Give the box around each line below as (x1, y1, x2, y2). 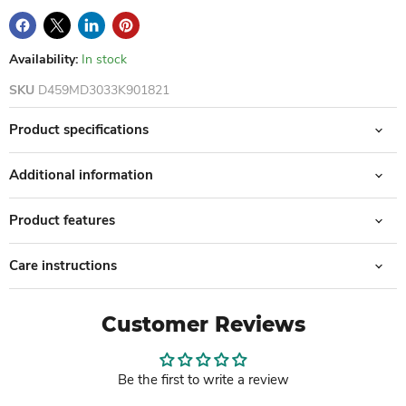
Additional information (9, 166, 153, 185)
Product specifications (9, 121, 149, 140)
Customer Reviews (101, 312, 305, 338)
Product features (9, 211, 115, 230)
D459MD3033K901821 (38, 82, 169, 100)
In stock (82, 51, 127, 69)
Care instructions (9, 256, 117, 275)
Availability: (9, 51, 78, 69)
